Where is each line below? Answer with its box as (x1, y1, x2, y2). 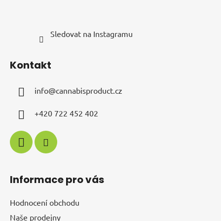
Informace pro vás (10, 172, 104, 186)
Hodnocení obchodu (10, 197, 79, 207)
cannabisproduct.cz (56, 85, 122, 95)
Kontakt (10, 58, 51, 72)
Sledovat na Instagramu (50, 28, 133, 38)
